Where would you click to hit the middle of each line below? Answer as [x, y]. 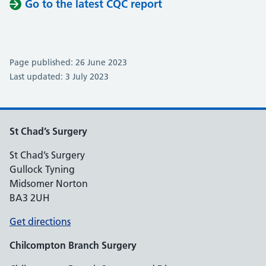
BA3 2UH [30, 198]
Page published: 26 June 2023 [68, 62]
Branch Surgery [102, 245]
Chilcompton [38, 245]
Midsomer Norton [49, 183]
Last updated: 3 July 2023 [59, 77]
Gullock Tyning [42, 169]
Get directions [40, 221]
